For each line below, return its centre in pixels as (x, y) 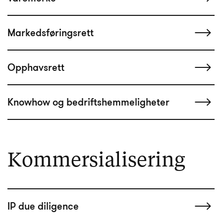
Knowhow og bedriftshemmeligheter (88, 102)
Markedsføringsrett (51, 32)
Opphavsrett (36, 67)
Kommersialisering (96, 162)
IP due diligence (43, 206)
